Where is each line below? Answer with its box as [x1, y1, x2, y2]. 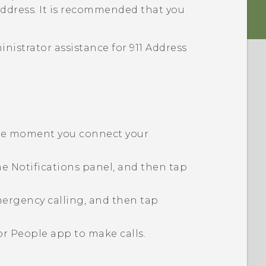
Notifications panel [11, 161, 113, 173]
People [10, 227, 48, 239]
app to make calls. [47, 227, 146, 239]
